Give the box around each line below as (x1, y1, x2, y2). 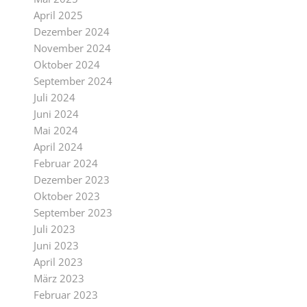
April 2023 (33, 255, 83, 269)
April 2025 (33, 8, 83, 22)
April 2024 (33, 140, 83, 153)
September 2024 (33, 74, 112, 88)
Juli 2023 (33, 222, 75, 236)
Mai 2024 (33, 123, 78, 137)
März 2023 (33, 271, 84, 285)
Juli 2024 (33, 90, 75, 104)
